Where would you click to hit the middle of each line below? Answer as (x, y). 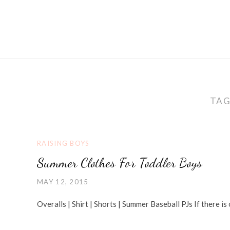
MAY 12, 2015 (63, 181)
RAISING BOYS (63, 143)
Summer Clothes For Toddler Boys (120, 162)
